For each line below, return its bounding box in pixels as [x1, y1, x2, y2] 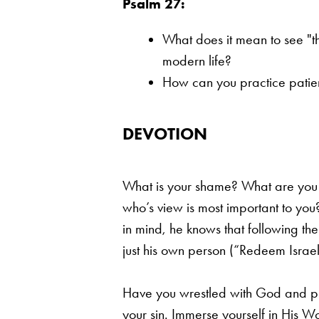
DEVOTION [122, 122, 207, 144]
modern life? [162, 51, 231, 69]
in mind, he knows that [122, 219, 248, 237]
